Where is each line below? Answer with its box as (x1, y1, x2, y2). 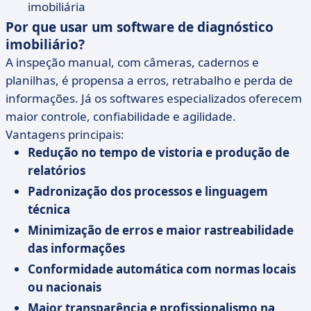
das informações (28, 240, 125, 256)
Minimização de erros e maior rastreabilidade (28, 222, 294, 238)
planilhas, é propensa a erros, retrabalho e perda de (6, 72, 293, 88)
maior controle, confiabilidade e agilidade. (6, 108, 236, 124)
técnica (28, 201, 70, 217)
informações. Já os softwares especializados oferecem (6, 90, 302, 106)
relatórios (28, 162, 85, 178)
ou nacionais (28, 279, 101, 295)
